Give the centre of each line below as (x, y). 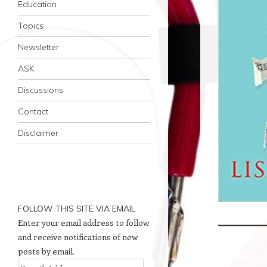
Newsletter (38, 47)
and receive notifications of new (78, 237)
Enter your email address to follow (84, 223)
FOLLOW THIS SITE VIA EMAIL (77, 209)
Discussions (41, 90)
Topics (31, 26)
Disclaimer (38, 133)
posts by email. (46, 251)
